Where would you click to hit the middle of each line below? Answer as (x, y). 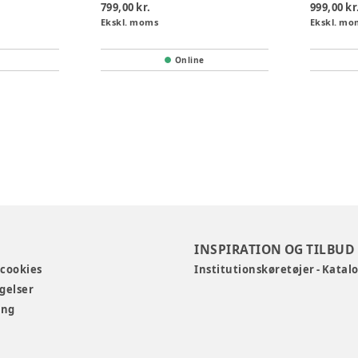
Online (189, 60)
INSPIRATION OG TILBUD (275, 249)
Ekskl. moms (129, 22)
